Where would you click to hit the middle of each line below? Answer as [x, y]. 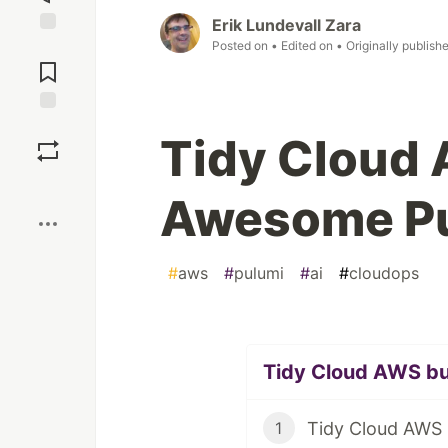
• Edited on [303, 46]
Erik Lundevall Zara [286, 25]
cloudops [384, 273]
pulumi [259, 273]
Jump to [48, 47]
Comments [48, 64]
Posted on [241, 46]
